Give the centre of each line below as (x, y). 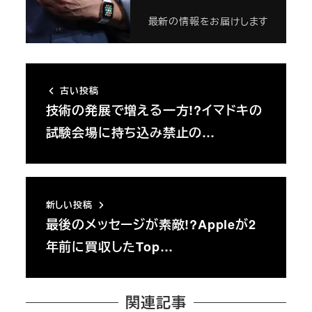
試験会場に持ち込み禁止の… (130, 133)
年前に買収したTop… (109, 247)
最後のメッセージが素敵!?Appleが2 (151, 225)
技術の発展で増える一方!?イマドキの (154, 110)
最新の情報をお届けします (208, 21)
